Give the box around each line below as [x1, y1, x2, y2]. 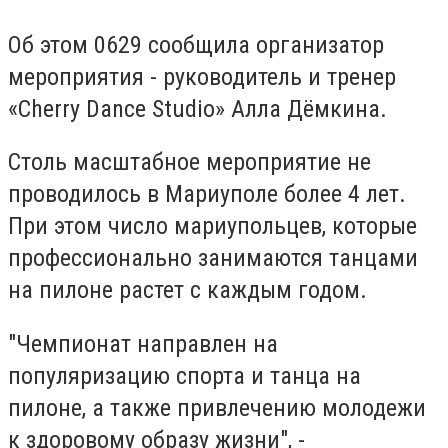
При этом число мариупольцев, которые [8, 212, 417, 241]
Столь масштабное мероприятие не [8, 148, 371, 177]
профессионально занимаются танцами [8, 244, 418, 273]
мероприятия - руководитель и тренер [8, 62, 396, 91]
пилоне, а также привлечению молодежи [8, 393, 426, 422]
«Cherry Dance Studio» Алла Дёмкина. [8, 94, 387, 123]
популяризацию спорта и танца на [8, 361, 361, 390]
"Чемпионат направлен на [8, 329, 278, 358]
